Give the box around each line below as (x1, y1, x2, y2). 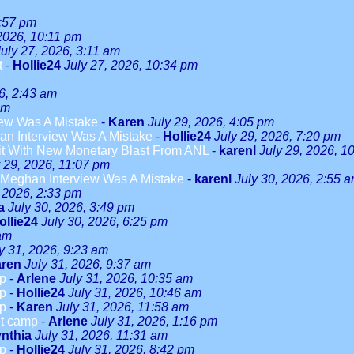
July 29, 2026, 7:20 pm (214, 130, 341, 143)
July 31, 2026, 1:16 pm (91, 314, 217, 328)
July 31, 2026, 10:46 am (68, 286, 201, 299)
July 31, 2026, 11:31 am (35, 329, 168, 342)
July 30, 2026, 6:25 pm (41, 215, 168, 228)
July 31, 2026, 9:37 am (24, 258, 151, 271)
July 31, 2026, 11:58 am (56, 300, 189, 314)
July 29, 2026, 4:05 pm (148, 115, 274, 129)
